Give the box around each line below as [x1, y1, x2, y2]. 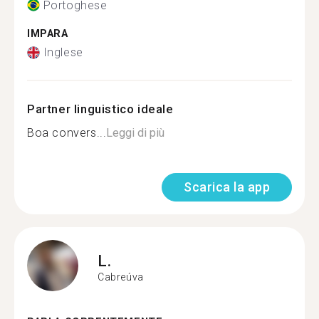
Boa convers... [27, 126, 107, 140]
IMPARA [27, 27, 68, 40]
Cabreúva [98, 271, 144, 283]
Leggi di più [106, 126, 165, 140]
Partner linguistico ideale [27, 102, 174, 116]
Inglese [43, 46, 83, 59]
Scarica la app [184, 179, 270, 194]
